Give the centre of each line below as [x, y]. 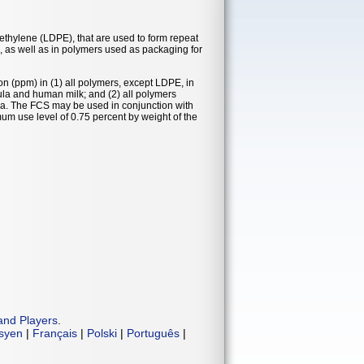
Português [153, 333]
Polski [102, 333]
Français [55, 333]
